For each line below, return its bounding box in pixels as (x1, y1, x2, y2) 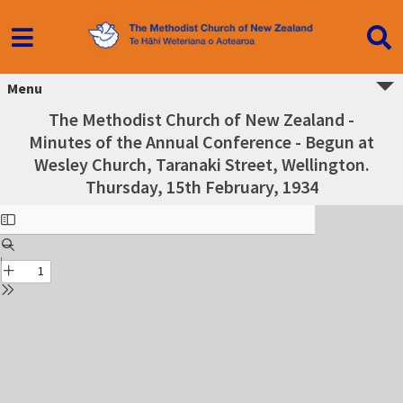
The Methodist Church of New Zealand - (49, 108, 354, 130)
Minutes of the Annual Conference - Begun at (29, 130, 374, 153)
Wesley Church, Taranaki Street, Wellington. (33, 153, 370, 175)
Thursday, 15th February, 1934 (85, 175, 318, 198)
